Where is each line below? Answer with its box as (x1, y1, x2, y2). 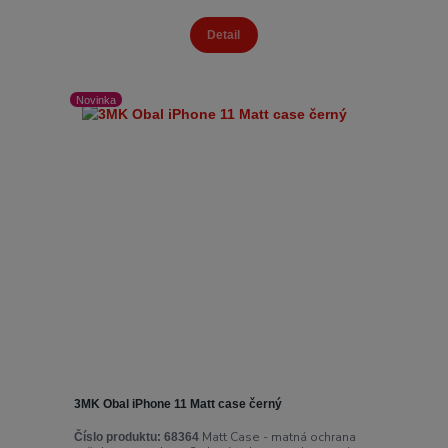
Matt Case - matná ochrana (198, 429, 356, 446)
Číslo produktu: (73, 430, 161, 445)
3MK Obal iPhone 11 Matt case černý (73, 396, 282, 411)
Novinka (76, 93, 117, 106)
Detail (207, 28, 241, 43)
